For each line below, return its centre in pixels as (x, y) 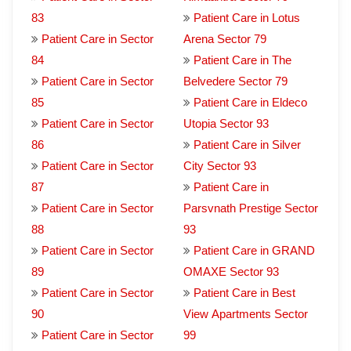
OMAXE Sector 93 (231, 271)
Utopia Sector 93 (226, 123)
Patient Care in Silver (247, 145)
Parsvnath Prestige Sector (251, 208)
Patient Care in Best (244, 293)
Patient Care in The (242, 60)
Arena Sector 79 (225, 39)
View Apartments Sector (246, 314)
